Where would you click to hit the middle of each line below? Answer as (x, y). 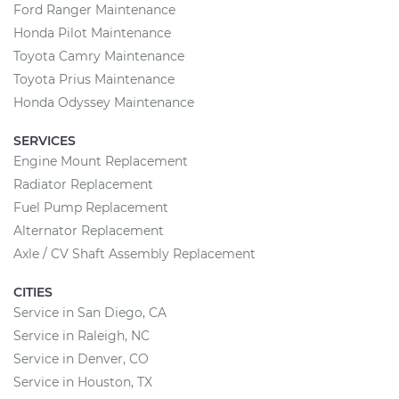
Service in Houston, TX (83, 382)
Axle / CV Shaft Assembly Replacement (134, 253)
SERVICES (45, 140)
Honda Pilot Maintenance (92, 33)
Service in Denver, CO (81, 358)
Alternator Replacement (89, 230)
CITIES (33, 292)
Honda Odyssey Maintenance (104, 102)
